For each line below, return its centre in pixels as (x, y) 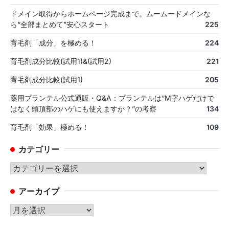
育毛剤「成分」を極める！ (53, 42)
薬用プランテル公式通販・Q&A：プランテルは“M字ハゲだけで (112, 98)
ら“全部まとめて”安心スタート (60, 24)
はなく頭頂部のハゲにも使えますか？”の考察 (83, 108)
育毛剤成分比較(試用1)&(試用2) (61, 61)
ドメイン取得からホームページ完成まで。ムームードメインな (110, 13)
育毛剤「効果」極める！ (50, 127)
